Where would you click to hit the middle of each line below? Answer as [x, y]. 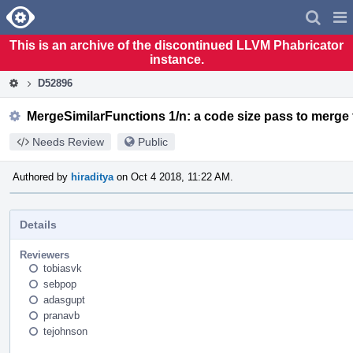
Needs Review [68, 141]
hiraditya [92, 176]
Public [153, 141]
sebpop [60, 284]
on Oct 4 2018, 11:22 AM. [173, 176]
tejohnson [65, 331]
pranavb [61, 315]
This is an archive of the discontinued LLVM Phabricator [176, 45]
